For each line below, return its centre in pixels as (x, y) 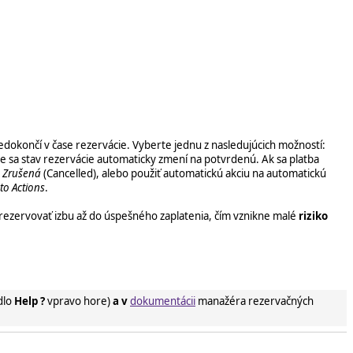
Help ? (30, 301)
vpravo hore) (79, 301)
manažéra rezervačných (255, 301)
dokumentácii (163, 301)
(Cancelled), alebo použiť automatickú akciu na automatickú (184, 173)
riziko (313, 216)
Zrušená (22, 173)
